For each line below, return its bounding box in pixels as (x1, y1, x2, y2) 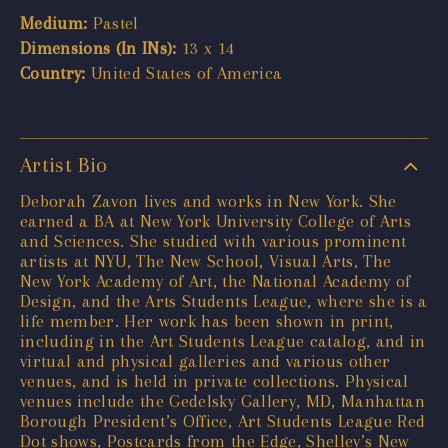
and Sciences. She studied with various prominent (20, 230, 407, 251)
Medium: (20, 12, 88, 33)
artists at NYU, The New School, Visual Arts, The (20, 250, 392, 271)
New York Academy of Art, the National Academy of (20, 270, 411, 291)
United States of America (85, 62, 283, 83)
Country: (20, 62, 86, 83)
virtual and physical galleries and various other (20, 350, 391, 371)
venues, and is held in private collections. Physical (20, 370, 409, 391)
